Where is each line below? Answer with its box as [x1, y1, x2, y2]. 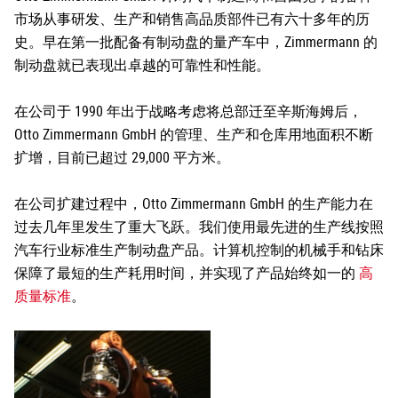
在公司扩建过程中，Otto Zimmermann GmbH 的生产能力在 [14, 194, 373, 214]
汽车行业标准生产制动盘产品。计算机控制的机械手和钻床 [14, 240, 384, 260]
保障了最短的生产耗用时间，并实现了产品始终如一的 [14, 263, 359, 283]
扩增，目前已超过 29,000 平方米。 [14, 147, 230, 168]
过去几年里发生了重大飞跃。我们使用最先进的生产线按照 [14, 217, 384, 237]
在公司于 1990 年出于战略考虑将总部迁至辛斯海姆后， [14, 101, 362, 122]
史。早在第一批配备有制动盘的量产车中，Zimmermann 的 [14, 32, 378, 52]
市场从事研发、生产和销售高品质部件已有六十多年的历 [14, 9, 370, 29]
